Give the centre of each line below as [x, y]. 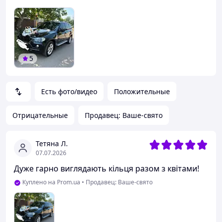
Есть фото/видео [69, 91]
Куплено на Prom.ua [51, 182]
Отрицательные [40, 115]
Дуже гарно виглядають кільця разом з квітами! [107, 168]
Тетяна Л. [52, 143]
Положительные [142, 91]
